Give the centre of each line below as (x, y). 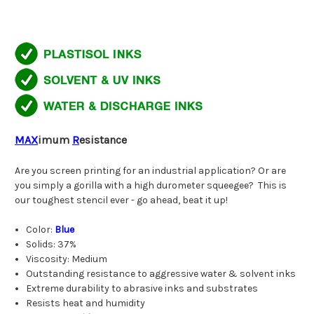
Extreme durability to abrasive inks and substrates (142, 289)
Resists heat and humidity (86, 303)
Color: (41, 230)
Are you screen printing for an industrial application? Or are (150, 171)
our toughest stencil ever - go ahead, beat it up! (121, 200)
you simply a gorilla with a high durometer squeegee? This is (151, 186)
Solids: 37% (52, 245)
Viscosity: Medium (67, 259)
